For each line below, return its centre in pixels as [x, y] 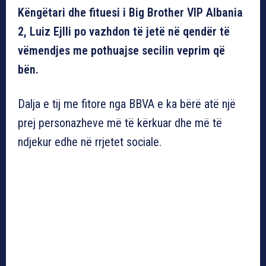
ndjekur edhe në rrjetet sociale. [90, 142]
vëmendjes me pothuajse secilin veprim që [121, 50]
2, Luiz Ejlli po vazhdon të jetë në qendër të [124, 31]
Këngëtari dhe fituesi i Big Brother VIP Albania [130, 12]
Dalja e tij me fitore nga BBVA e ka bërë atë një [127, 104]
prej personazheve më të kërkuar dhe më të [120, 123]
